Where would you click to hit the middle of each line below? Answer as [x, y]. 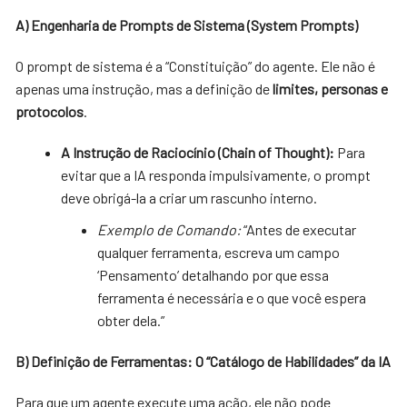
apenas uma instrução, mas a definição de [144, 88]
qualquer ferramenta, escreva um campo [219, 252]
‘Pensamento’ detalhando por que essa [213, 274]
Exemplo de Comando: [169, 229]
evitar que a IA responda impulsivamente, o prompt [216, 174]
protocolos [50, 111]
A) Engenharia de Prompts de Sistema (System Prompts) [187, 25]
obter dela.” [131, 320]
